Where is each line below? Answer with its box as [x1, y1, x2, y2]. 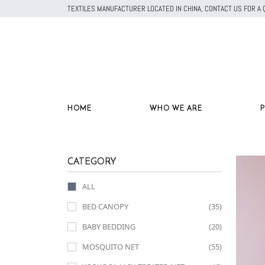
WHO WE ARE [150, 102, 202, 114]
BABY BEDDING [82, 221, 135, 232]
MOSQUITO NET [82, 241, 139, 252]
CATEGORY [67, 154, 116, 168]
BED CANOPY [82, 201, 128, 212]
